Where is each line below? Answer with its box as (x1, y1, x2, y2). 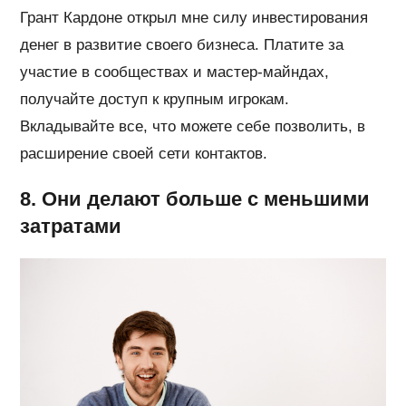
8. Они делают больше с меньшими (20, 187, 371, 210)
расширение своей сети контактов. (20, 144, 268, 162)
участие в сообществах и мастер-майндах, (20, 63, 330, 81)
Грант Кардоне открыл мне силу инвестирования (20, 8, 369, 26)
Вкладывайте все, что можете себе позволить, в (20, 117, 366, 135)
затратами (20, 214, 122, 237)
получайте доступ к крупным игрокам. (20, 90, 290, 108)
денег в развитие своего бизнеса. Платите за (20, 35, 344, 53)
